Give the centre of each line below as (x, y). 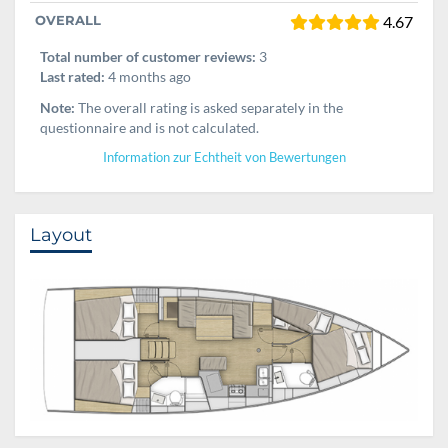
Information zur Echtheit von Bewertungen (224, 157)
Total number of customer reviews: (148, 56)
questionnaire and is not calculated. (149, 127)
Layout (61, 234)
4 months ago (148, 76)
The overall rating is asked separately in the (209, 107)
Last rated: (72, 76)
